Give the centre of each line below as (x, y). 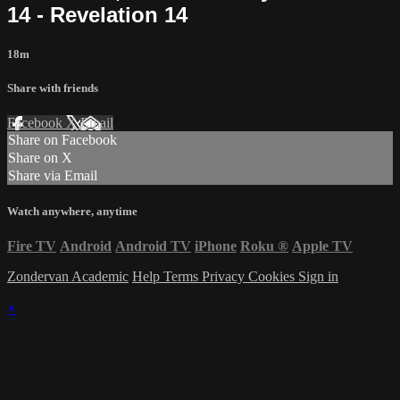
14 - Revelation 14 (97, 14)
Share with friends (53, 87)
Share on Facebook (62, 140)
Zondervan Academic (68, 277)
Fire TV (32, 246)
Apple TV (322, 246)
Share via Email (53, 176)
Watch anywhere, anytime (72, 212)
